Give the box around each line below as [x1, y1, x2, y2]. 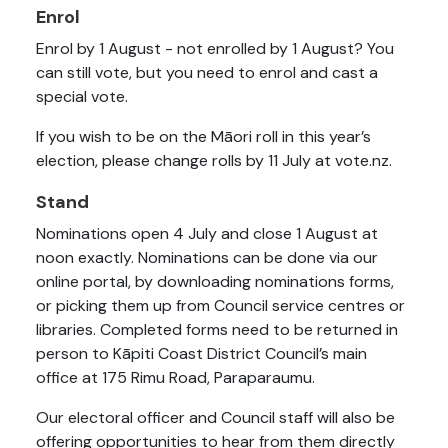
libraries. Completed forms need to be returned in [36, 319, 398, 341]
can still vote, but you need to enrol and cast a [36, 62, 378, 84]
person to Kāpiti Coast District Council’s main [36, 343, 367, 365]
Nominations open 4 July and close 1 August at [36, 223, 378, 245]
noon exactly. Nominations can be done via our [36, 247, 378, 269]
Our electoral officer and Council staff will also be [36, 407, 395, 429]
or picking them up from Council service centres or [36, 295, 405, 317]
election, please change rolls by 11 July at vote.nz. [36, 150, 392, 172]
